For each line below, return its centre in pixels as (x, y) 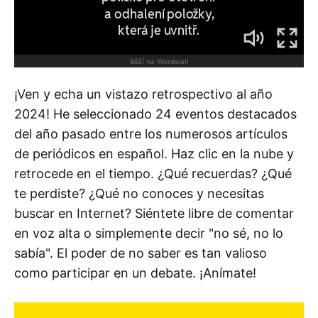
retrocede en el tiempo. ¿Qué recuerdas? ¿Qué (153, 173)
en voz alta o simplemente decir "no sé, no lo (149, 233)
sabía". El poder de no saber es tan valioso (141, 253)
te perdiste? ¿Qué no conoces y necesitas (139, 193)
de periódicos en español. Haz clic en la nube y (154, 153)
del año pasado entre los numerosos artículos (151, 133)
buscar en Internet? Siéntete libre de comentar (154, 213)
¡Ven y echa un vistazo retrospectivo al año (143, 94)
